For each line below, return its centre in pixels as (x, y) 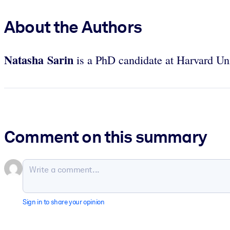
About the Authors (73, 26)
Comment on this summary (106, 137)
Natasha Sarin (39, 60)
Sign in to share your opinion (64, 202)
